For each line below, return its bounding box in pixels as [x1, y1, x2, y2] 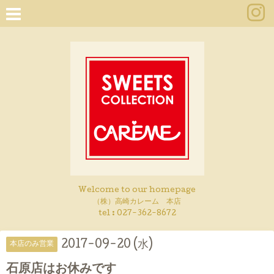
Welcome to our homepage [78, 187, 196, 194]
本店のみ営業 [10, 240, 54, 248]
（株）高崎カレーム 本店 [93, 198, 181, 206]
